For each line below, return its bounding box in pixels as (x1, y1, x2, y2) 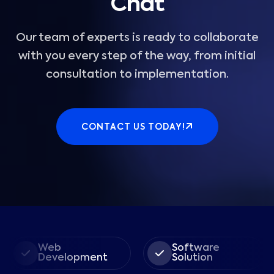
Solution (153, 253, 194, 264)
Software (153, 243, 201, 254)
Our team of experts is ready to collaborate (15, 32, 259, 44)
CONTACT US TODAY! (81, 123, 185, 132)
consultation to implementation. (45, 69, 229, 81)
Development (19, 253, 89, 264)
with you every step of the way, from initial (18, 51, 256, 62)
